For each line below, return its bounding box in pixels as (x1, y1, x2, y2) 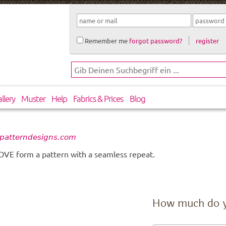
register (196, 36, 219, 45)
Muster (21, 93, 46, 104)
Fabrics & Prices (73, 93, 124, 104)
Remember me (83, 36, 128, 45)
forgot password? (129, 36, 182, 45)
